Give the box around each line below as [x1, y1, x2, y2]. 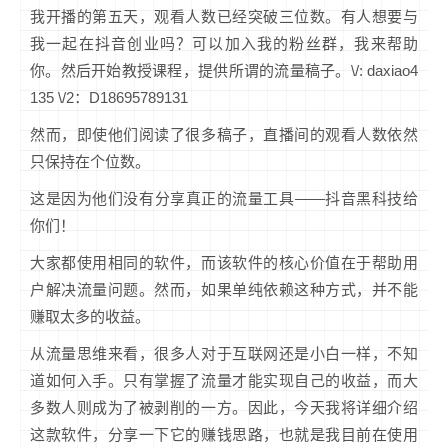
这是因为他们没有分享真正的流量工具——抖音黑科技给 [30, 190, 418, 208]
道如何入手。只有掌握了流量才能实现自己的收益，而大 [30, 372, 418, 390]
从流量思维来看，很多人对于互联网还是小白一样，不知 [30, 345, 418, 363]
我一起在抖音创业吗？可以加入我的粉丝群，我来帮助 [30, 35, 418, 53]
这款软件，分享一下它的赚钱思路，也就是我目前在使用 [30, 426, 418, 444]
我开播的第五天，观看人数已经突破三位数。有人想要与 [30, 8, 418, 26]
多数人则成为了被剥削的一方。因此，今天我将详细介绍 [30, 399, 418, 417]
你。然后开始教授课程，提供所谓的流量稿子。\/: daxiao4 [30, 62, 418, 80]
